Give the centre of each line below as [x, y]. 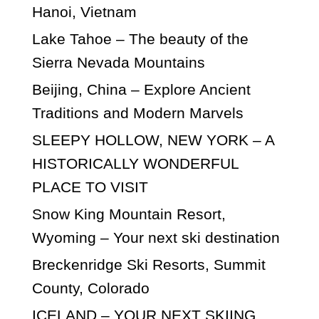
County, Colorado [91, 288]
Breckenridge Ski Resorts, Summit [149, 264]
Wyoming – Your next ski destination [156, 237]
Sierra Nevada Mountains [119, 62]
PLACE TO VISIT [90, 187]
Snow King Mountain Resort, [129, 214]
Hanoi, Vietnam [84, 11]
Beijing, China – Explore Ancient [141, 89]
